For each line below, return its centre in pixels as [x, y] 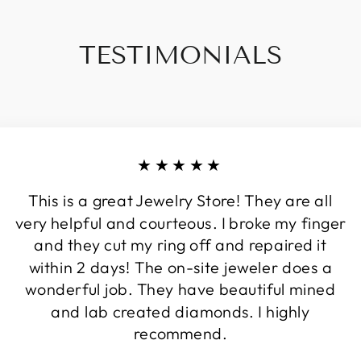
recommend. [180, 334]
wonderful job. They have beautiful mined [180, 289]
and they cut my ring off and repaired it [180, 245]
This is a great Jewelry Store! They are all [180, 201]
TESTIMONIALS [180, 55]
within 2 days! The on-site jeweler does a [180, 267]
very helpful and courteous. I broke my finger [180, 222]
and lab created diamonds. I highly [180, 311]
